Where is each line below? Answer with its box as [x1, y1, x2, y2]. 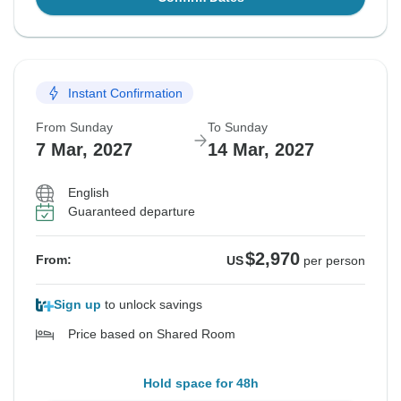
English [68, 185, 109, 200]
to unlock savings [101, 297, 202, 312]
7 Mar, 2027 [36, 140, 132, 160]
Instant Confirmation [68, 85, 183, 100]
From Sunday [36, 120, 113, 135]
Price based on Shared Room [68, 327, 235, 342]
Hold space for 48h [142, 376, 259, 391]
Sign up [54, 297, 101, 312]
